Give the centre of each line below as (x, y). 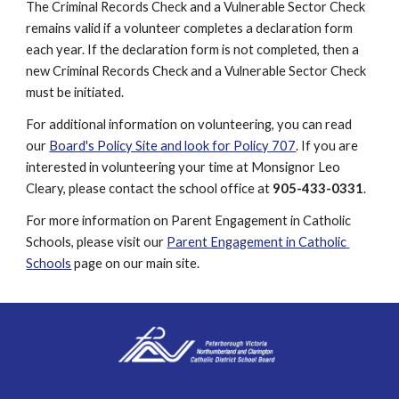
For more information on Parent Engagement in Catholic (189, 220)
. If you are (327, 146)
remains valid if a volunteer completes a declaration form (190, 28)
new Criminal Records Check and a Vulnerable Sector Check (196, 71)
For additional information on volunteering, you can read (189, 124)
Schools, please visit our (97, 242)
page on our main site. (136, 263)
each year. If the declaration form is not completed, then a (193, 49)
